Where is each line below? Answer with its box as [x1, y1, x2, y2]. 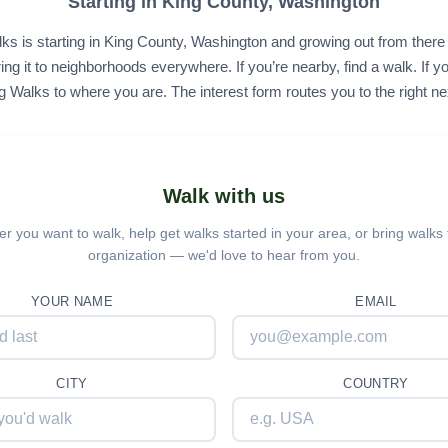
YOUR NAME [31, 293, 113, 309]
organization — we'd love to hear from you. [88, 246, 360, 263]
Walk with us [163, 184, 285, 207]
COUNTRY [343, 375, 409, 391]
